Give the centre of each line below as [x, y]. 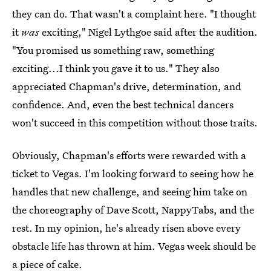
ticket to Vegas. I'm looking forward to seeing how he [133, 174]
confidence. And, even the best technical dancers [123, 105]
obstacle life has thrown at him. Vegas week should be [134, 246]
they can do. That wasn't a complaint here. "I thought [134, 14]
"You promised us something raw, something [113, 50]
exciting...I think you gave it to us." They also [116, 68]
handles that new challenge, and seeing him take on [130, 192]
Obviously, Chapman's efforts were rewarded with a [129, 155]
